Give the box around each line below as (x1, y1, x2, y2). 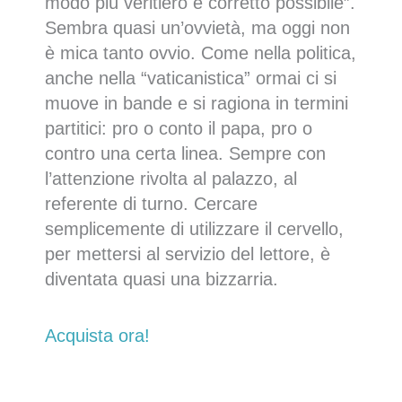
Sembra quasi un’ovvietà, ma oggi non (45, 18, 350, 39)
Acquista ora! (45, 326, 150, 346)
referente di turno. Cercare (45, 194, 258, 214)
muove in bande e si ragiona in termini (45, 93, 348, 114)
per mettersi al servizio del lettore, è (45, 244, 330, 265)
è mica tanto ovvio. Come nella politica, (45, 43, 356, 64)
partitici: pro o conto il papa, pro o (45, 118, 312, 139)
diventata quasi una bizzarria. (45, 269, 278, 290)
